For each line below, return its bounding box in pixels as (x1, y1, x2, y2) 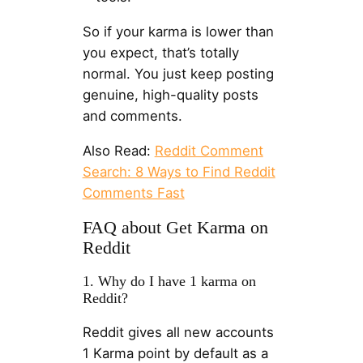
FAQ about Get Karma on (82, 217, 268, 237)
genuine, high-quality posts (82, 87, 258, 104)
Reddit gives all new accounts (82, 324, 274, 341)
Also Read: (82, 142, 155, 159)
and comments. (82, 108, 182, 125)
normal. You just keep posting (82, 66, 274, 83)
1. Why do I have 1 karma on (82, 273, 256, 290)
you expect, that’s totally (82, 45, 239, 62)
